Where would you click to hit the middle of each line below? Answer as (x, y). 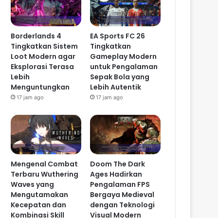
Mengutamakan (40, 195)
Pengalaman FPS (120, 185)
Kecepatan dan (39, 205)
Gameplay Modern (124, 56)
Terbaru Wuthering (45, 174)
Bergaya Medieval (122, 195)
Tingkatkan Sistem (45, 46)
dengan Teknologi (123, 205)
